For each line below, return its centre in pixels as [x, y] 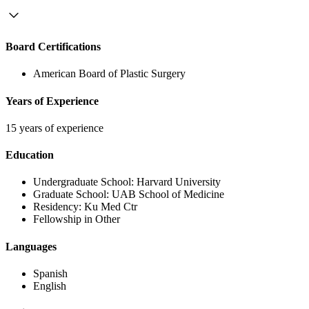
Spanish [50, 273]
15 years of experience [54, 128]
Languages [31, 246]
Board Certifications [53, 47]
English [50, 286]
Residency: [59, 207]
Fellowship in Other [77, 219]
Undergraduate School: [85, 182]
